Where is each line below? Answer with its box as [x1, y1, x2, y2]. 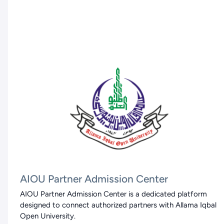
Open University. [20, 211, 75, 220]
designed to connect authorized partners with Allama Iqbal [20, 200, 216, 209]
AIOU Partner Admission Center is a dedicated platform [20, 189, 207, 198]
